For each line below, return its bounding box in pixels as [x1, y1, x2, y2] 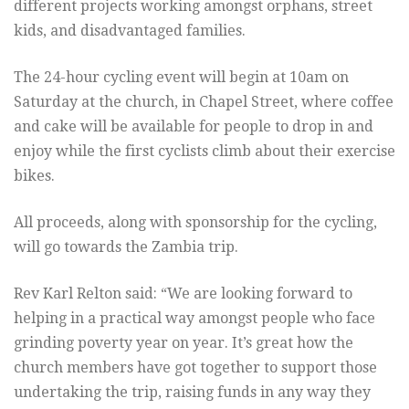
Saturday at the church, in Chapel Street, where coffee [14, 93, 393, 111]
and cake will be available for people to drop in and [14, 118, 373, 136]
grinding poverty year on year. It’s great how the [14, 334, 353, 352]
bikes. [14, 167, 55, 185]
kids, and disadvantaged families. [14, 22, 246, 40]
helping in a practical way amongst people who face [14, 309, 375, 328]
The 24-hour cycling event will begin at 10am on [14, 68, 349, 87]
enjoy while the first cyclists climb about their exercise [14, 142, 395, 161]
